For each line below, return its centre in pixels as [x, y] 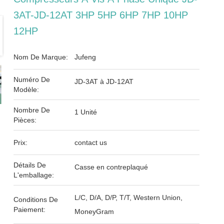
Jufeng [85, 57]
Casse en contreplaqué [111, 167]
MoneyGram [94, 211]
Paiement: [30, 209]
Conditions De [36, 199]
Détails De [30, 165]
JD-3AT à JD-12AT [104, 81]
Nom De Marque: [41, 57]
